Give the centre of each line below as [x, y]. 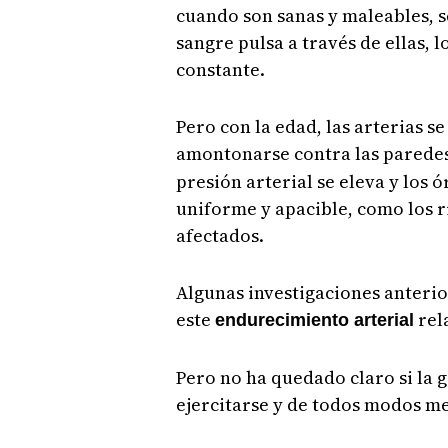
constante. [220, 70]
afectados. [219, 236]
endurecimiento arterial [314, 320]
